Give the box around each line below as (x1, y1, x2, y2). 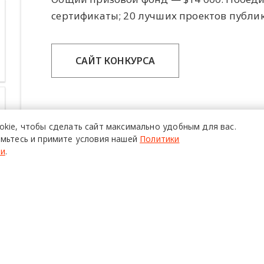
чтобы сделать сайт (20, 120, 104, 132)
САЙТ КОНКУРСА (75, 54, 156, 67)
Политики (140, 133, 180, 144)
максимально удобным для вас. (105, 120, 236, 132)
